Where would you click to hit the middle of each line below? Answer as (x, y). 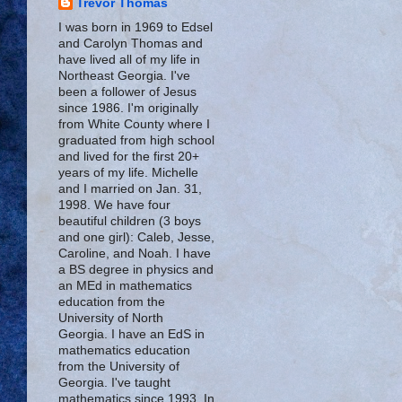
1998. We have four (114, 205)
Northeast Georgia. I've (124, 75)
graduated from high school (136, 140)
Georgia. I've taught (114, 382)
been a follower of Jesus (127, 92)
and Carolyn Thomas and (131, 43)
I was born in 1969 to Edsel (135, 27)
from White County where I (134, 124)
